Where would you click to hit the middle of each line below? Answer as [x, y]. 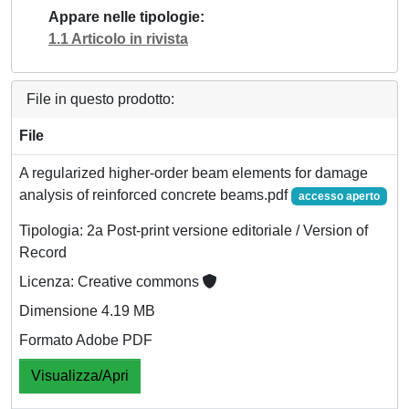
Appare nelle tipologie [124, 17]
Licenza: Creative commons [111, 282]
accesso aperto [339, 196]
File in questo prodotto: [100, 99]
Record [43, 253]
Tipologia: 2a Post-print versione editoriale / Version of [194, 231]
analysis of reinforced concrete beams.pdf [155, 195]
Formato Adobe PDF [86, 341]
